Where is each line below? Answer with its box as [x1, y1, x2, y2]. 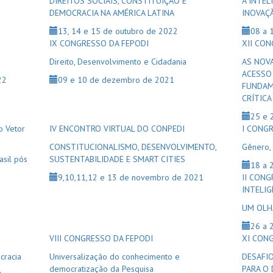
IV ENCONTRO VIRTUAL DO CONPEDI [49, 123, 185, 134]
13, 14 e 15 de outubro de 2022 [57, 26, 178, 37]
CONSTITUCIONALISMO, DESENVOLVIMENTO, [49, 141, 216, 152]
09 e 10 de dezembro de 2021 [57, 74, 174, 85]
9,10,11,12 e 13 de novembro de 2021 [57, 172, 204, 183]
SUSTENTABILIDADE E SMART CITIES [49, 154, 185, 165]
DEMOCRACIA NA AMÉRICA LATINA [49, 7, 174, 18]
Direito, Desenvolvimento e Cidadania [49, 56, 186, 67]
